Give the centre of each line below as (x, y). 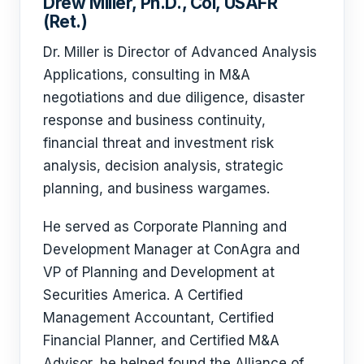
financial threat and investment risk (158, 143)
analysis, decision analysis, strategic (163, 166)
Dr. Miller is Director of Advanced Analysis (180, 52)
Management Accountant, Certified (158, 317)
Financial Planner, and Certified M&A (161, 340)
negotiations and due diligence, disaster (174, 98)
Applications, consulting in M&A (147, 75)
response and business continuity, (154, 121)
